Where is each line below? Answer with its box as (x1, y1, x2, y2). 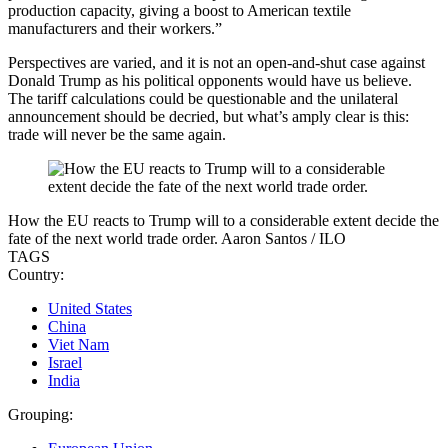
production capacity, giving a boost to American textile (8, 2, 351, 20)
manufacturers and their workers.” (8, 20, 222, 38)
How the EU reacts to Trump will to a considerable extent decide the (8, 212, 439, 230)
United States (48, 300, 132, 318)
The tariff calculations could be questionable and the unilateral (8, 90, 398, 108)
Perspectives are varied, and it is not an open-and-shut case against (8, 54, 425, 72)
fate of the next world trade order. (8, 230, 221, 248)
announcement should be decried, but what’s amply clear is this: (8, 108, 409, 126)
